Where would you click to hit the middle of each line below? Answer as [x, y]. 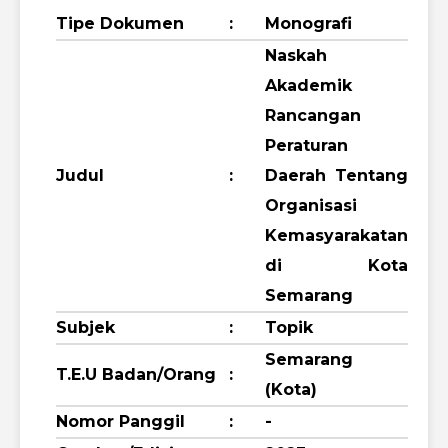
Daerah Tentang [336, 175]
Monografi [308, 23]
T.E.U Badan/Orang [136, 374]
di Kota [336, 265]
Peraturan [306, 145]
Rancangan [313, 115]
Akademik [308, 85]
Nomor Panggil [120, 421]
